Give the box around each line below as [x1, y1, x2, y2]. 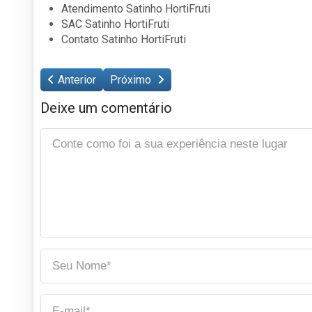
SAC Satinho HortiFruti [61, 17, 169, 31]
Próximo [110, 72, 154, 86]
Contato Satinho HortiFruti [61, 32, 186, 46]
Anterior [58, 72, 96, 86]
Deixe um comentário [40, 99, 172, 116]
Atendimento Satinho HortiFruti [61, 1, 210, 15]
